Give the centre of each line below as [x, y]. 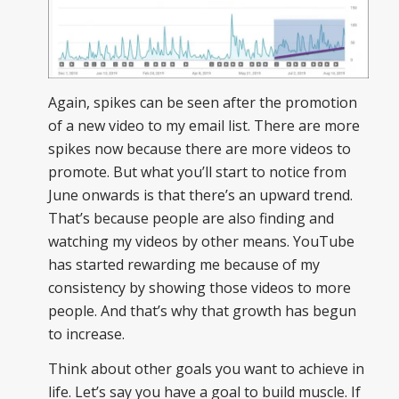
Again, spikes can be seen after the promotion [202, 102]
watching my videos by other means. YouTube [201, 241]
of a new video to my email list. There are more [204, 125]
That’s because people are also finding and [191, 218]
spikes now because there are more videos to [199, 148]
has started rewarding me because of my [183, 264]
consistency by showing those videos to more [199, 287]
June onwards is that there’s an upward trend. [200, 195]
